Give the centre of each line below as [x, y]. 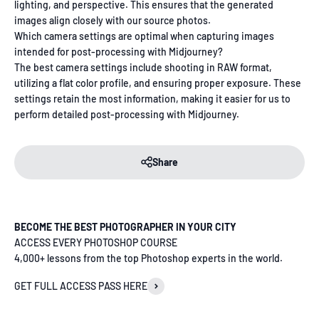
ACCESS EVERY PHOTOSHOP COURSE [96, 243]
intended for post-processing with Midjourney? [119, 52]
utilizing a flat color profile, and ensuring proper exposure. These [158, 83]
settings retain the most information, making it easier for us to [152, 99]
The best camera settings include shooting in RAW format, [143, 68]
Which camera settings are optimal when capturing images [144, 36]
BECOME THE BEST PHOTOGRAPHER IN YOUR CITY [125, 227]
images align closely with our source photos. [113, 21]
